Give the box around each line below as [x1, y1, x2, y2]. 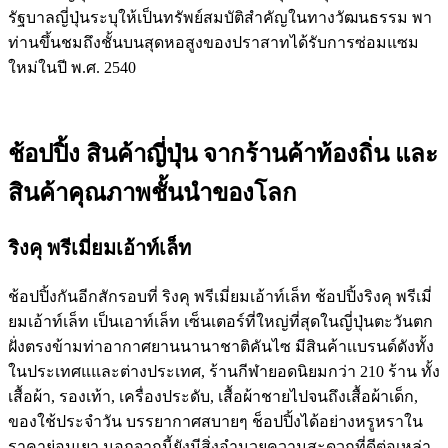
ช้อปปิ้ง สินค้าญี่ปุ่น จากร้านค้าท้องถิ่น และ [8, 140, 438, 167]
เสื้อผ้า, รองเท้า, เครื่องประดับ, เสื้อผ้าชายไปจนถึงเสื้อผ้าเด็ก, [8, 387, 418, 405]
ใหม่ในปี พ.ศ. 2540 [8, 59, 136, 76]
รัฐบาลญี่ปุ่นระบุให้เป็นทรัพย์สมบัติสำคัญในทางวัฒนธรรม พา [8, 9, 432, 26]
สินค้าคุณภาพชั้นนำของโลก [8, 179, 297, 206]
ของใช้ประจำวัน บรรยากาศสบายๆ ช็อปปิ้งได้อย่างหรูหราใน [8, 412, 423, 430]
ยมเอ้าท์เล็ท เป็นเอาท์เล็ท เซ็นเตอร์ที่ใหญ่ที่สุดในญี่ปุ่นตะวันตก [8, 312, 433, 330]
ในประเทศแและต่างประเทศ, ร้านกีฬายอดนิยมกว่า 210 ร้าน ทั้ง [8, 362, 440, 380]
